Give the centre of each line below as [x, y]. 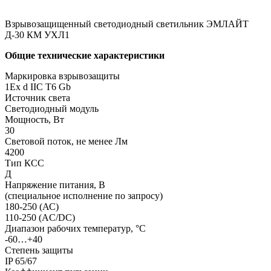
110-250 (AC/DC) [40, 217]
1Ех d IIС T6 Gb [38, 87]
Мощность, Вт [34, 119]
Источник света [38, 97]
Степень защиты [39, 250]
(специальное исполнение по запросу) [84, 195]
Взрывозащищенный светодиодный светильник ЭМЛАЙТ [127, 24]
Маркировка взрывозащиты [62, 76]
